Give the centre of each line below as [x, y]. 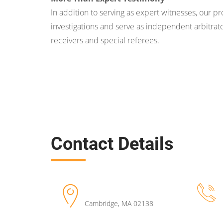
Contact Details [112, 144]
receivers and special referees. [105, 40]
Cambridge [101, 203]
